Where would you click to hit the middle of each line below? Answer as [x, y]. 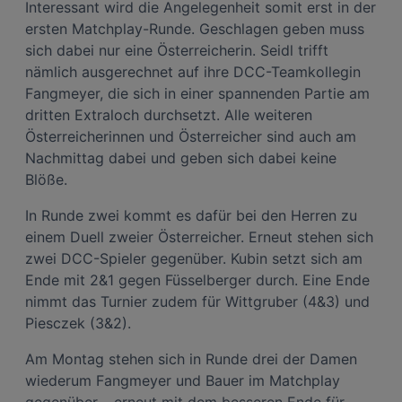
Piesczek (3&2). [78, 323]
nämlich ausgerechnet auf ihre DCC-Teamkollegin [193, 71]
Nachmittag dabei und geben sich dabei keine [181, 157]
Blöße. [46, 179]
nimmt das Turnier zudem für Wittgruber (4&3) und [197, 301]
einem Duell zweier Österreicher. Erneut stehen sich [199, 236]
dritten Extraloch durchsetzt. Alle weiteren [169, 114]
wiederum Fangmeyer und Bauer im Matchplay [183, 380]
